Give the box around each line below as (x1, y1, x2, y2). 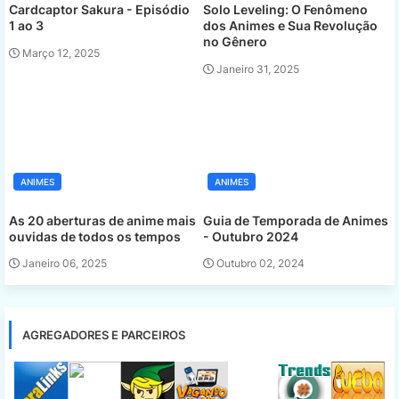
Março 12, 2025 (22, 46, 100, 61)
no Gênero (202, 34, 267, 50)
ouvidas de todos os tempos (9, 228, 181, 244)
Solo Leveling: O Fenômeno (202, 2, 368, 18)
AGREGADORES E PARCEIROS (22, 328, 185, 343)
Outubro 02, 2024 (216, 256, 305, 271)
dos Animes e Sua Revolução (202, 18, 378, 34)
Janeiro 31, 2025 (216, 62, 299, 77)
